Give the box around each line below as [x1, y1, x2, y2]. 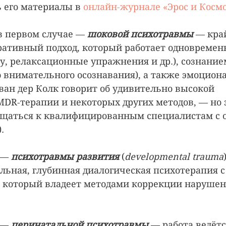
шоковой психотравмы [87, 29, 193, 40]
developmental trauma [125, 151, 223, 162]
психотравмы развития [11, 151, 119, 162]
